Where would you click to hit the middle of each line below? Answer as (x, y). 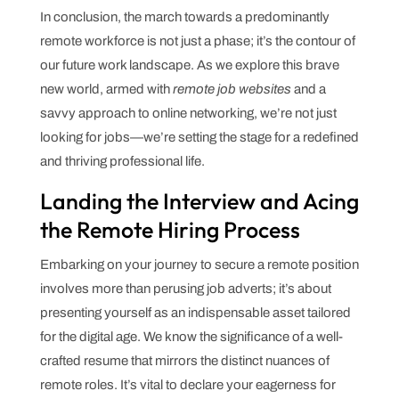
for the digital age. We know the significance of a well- (191, 336)
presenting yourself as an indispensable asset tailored (195, 312)
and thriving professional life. (122, 161)
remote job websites (232, 89)
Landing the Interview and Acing (199, 201)
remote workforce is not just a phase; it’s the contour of (197, 41)
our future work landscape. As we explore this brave (189, 65)
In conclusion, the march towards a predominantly (184, 16)
